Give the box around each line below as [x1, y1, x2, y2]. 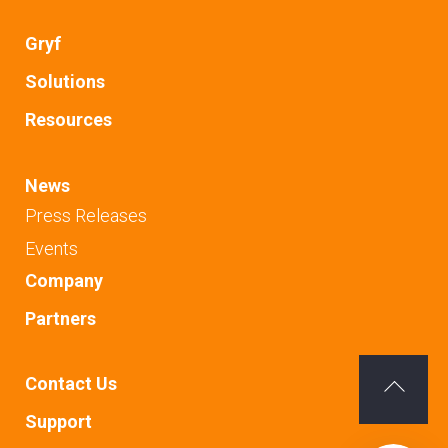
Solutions [25, 71, 105, 93]
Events [25, 237, 78, 259]
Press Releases [25, 204, 147, 226]
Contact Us [25, 373, 117, 395]
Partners [25, 308, 96, 330]
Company [25, 270, 103, 292]
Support [25, 411, 92, 433]
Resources [25, 109, 112, 131]
